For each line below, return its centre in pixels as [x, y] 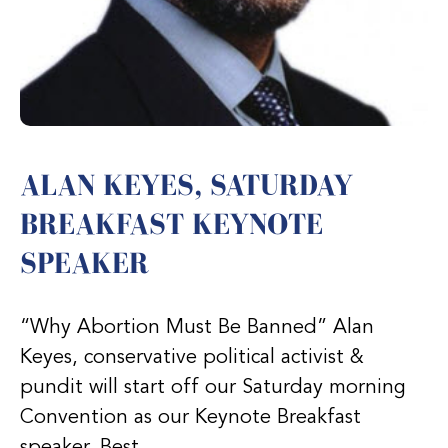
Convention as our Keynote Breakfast [190, 417]
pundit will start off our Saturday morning [213, 387]
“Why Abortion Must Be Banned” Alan [197, 327]
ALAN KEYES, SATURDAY [186, 184]
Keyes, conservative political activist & [192, 357]
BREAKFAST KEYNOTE [171, 223]
